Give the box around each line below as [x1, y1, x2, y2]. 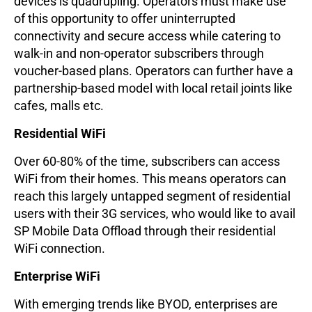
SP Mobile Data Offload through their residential [14, 224, 276, 239]
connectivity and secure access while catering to [14, 29, 281, 44]
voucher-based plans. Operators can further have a [14, 63, 293, 79]
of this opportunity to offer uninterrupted [14, 11, 235, 26]
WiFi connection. [14, 241, 105, 256]
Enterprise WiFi [14, 269, 100, 284]
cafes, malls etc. [14, 98, 104, 114]
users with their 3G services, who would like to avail [14, 206, 295, 221]
